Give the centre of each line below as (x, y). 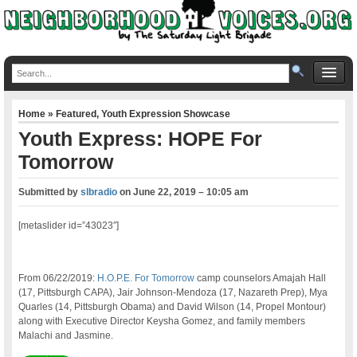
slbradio (99, 192)
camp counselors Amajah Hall (261, 278)
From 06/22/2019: (58, 278)
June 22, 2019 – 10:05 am (191, 192)
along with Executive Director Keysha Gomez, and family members (162, 321)
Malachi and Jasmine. (66, 335)
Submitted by (50, 192)
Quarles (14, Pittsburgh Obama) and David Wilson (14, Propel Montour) (173, 306)
